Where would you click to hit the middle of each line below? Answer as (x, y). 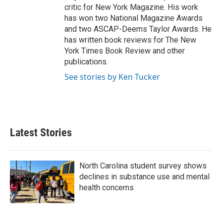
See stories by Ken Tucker (112, 77)
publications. (86, 62)
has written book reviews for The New (130, 40)
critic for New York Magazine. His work (131, 7)
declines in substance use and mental (144, 177)
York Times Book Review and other (125, 51)
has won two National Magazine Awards (134, 18)
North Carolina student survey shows (143, 166)
